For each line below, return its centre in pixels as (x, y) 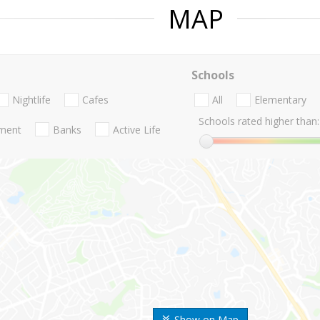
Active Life (137, 129)
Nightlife (31, 100)
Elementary (280, 100)
